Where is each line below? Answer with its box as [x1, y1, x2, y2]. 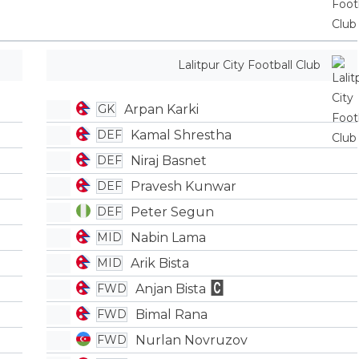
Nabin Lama [131, 229, 207, 245]
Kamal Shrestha [131, 127, 232, 143]
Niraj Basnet [131, 152, 208, 168]
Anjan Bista [135, 280, 207, 296]
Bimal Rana [135, 306, 208, 322]
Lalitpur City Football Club [178, 58, 321, 72]
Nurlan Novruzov [135, 332, 248, 348]
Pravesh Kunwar [131, 178, 237, 194]
